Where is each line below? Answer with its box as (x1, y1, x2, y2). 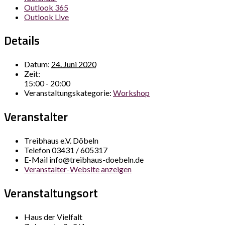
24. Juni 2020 (51, 59, 96, 69)
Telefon (24, 145, 52, 155)
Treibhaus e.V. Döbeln (24, 136, 98, 146)
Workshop (113, 88, 150, 98)
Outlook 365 (24, 2, 68, 12)
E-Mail (24, 155, 49, 165)
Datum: (24, 59, 50, 69)
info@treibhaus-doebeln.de (49, 155, 144, 165)
